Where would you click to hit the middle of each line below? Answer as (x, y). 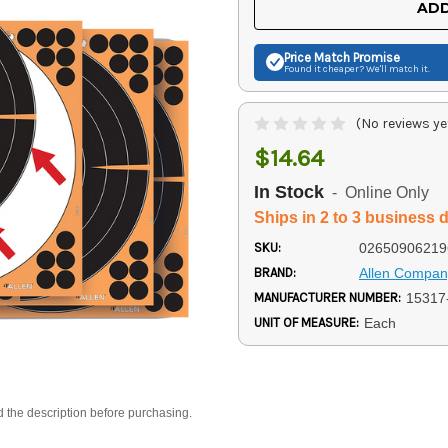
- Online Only (376, 193)
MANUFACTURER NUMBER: (327, 297)
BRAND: (275, 272)
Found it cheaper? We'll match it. (357, 68)
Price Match (317, 57)
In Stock (289, 191)
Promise (375, 57)
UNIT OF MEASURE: (306, 322)
